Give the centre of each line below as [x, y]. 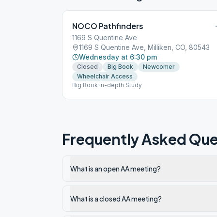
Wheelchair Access [105, 76]
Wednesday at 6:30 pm [118, 57]
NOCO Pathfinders [108, 26]
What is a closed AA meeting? [116, 199]
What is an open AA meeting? [116, 169]
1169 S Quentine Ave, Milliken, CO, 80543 [144, 47]
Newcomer [159, 67]
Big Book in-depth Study [107, 85]
